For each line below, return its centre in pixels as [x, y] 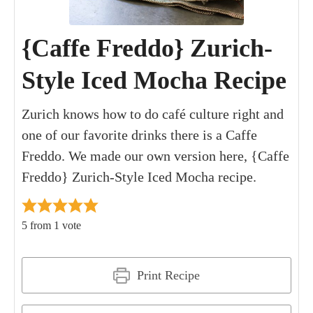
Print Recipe [166, 275]
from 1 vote [54, 225]
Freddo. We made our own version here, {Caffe [155, 155]
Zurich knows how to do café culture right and [153, 114]
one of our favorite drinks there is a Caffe [139, 134]
